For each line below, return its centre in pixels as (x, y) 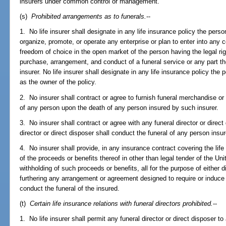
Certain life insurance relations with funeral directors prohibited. (122, 204)
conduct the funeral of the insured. (70, 188)
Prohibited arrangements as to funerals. (89, 17)
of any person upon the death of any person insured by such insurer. (119, 107)
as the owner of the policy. (58, 82)
